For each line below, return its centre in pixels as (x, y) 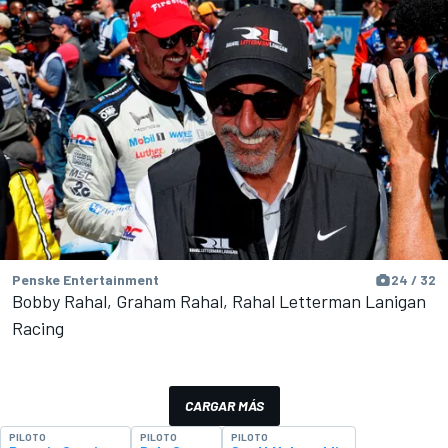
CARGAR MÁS (224, 405)
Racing (38, 327)
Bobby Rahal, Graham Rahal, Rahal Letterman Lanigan (219, 300)
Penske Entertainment (85, 279)
